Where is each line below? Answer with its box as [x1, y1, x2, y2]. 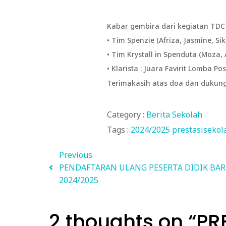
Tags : [106, 124, 129, 135]
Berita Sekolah [146, 108, 202, 120]
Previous [59, 149, 92, 160]
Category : [106, 108, 144, 120]
